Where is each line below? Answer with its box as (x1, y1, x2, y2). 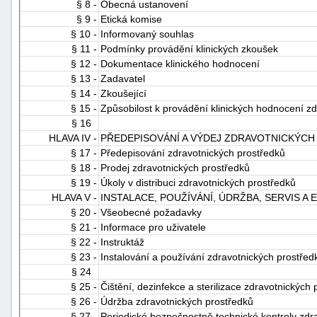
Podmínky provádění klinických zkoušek (100, 42, 278, 54)
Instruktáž (100, 236, 144, 248)
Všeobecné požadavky (100, 206, 202, 218)
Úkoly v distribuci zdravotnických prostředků (100, 176, 296, 188)
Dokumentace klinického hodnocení (100, 57, 260, 69)
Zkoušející (100, 87, 146, 99)
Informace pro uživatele (100, 221, 206, 233)
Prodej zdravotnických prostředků (100, 161, 250, 173)
